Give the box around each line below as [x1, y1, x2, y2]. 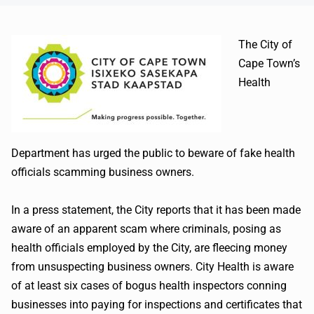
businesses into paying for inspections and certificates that [11, 298, 302, 311]
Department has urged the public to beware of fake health [11, 146, 295, 160]
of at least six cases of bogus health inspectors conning [11, 279, 287, 292]
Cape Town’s [238, 57, 300, 70]
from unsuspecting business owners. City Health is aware [11, 260, 294, 273]
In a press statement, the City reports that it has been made [11, 203, 301, 217]
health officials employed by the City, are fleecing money [11, 241, 287, 254]
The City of [238, 38, 292, 51]
